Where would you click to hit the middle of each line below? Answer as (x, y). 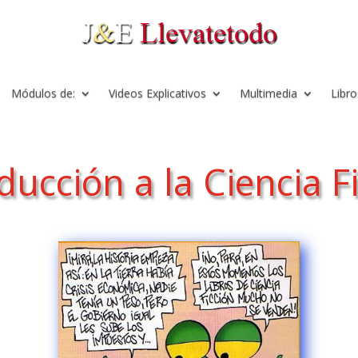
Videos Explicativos (157, 93)
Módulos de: (43, 93)
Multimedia (268, 93)
